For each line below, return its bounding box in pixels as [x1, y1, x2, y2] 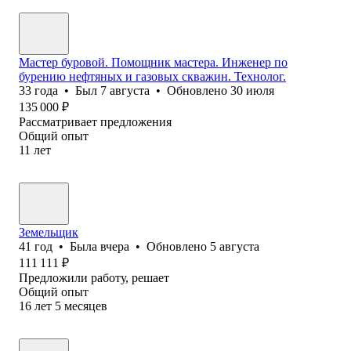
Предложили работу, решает [19, 270, 169, 284]
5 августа [210, 239, 259, 253]
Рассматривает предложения [19, 114, 172, 128]
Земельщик [19, 225, 78, 239]
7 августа [100, 83, 150, 97]
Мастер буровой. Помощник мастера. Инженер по [19, 55, 288, 69]
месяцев [64, 299, 107, 313]
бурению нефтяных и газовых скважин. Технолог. [19, 69, 286, 83]
